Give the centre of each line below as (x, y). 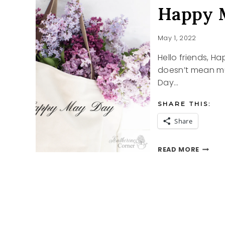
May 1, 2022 (177, 38)
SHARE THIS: (185, 104)
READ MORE (179, 150)
